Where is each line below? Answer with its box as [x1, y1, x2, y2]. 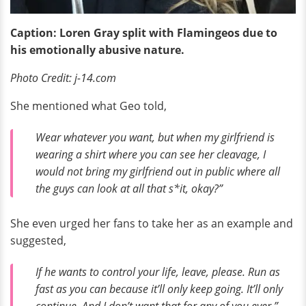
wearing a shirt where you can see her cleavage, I [36, 147, 266, 163]
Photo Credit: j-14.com [10, 70, 116, 86]
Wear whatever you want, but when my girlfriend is [36, 130, 275, 145]
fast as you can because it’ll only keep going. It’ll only [36, 281, 283, 296]
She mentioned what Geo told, [10, 98, 167, 114]
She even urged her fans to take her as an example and [10, 215, 293, 231]
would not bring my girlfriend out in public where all [36, 164, 280, 180]
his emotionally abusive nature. [10, 42, 184, 58]
